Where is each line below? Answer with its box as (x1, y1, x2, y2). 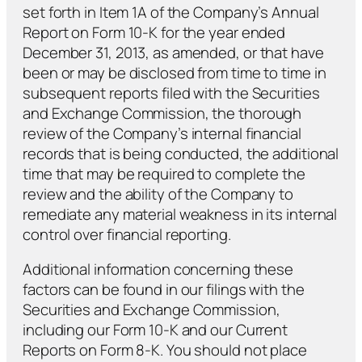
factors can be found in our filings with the (23, 279, 305, 301)
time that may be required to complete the (23, 162, 305, 184)
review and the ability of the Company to (23, 183, 293, 204)
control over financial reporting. (23, 223, 231, 245)
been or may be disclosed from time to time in (23, 61, 326, 83)
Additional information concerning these (23, 259, 294, 280)
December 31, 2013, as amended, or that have (23, 41, 324, 63)
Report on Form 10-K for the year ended (23, 21, 286, 43)
